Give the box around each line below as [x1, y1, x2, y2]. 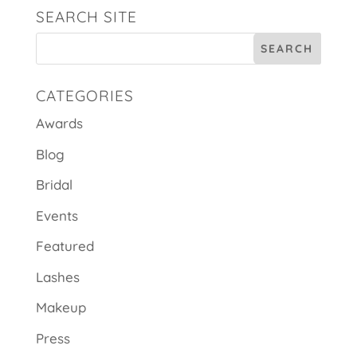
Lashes [35, 268, 80, 285]
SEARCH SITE [35, 7, 137, 27]
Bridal [35, 176, 73, 194]
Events [35, 206, 78, 224]
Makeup [35, 299, 86, 316]
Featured [35, 237, 94, 255]
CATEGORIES [35, 86, 134, 106]
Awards [35, 115, 83, 132]
